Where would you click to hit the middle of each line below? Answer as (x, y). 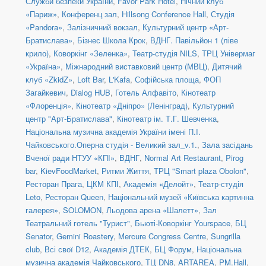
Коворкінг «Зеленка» (91, 53)
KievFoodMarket (69, 171)
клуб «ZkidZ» (49, 80)
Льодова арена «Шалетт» (152, 210)
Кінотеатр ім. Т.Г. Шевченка (167, 119)
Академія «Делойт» (159, 184)
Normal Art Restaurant (183, 158)
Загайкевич (46, 93)
